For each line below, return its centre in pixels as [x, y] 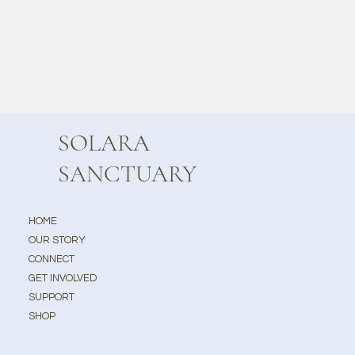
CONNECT [51, 260]
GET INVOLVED [63, 279]
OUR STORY [57, 240]
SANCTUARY [128, 174]
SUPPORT [51, 298]
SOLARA [104, 143]
